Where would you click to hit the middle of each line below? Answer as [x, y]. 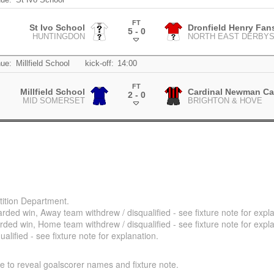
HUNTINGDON [59, 37]
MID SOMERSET [54, 101]
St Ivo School [57, 28]
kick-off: [99, 64]
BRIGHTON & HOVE [225, 101]
